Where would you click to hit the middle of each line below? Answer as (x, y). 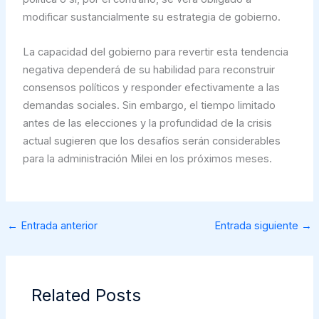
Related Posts (87, 295)
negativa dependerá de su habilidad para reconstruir (148, 69)
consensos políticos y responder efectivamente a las (151, 87)
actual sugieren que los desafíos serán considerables (151, 141)
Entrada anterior (57, 226)
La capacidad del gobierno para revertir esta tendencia (155, 52)
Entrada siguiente (258, 226)
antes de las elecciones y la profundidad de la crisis (147, 123)
